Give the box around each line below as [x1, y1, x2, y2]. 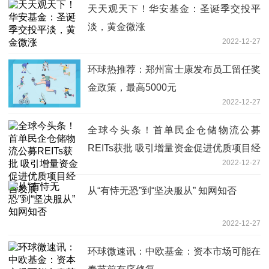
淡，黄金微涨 [88, 21, 145, 32]
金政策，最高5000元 [88, 82, 177, 92]
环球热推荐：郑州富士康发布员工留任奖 [88, 64, 261, 74]
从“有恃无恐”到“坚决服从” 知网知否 [88, 185, 237, 196]
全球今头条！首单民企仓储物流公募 [88, 124, 261, 135]
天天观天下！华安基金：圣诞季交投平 [88, 3, 261, 14]
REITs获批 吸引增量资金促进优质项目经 [88, 142, 261, 153]
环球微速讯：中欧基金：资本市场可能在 [88, 246, 261, 256]
